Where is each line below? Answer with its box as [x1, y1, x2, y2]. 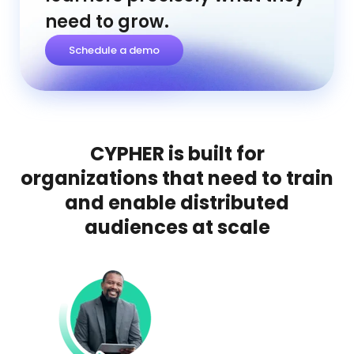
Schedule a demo [69, 42, 160, 58]
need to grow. [45, 9, 169, 34]
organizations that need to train [21, 164, 333, 191]
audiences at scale [84, 213, 270, 240]
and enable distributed [65, 189, 289, 216]
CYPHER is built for [89, 140, 265, 167]
